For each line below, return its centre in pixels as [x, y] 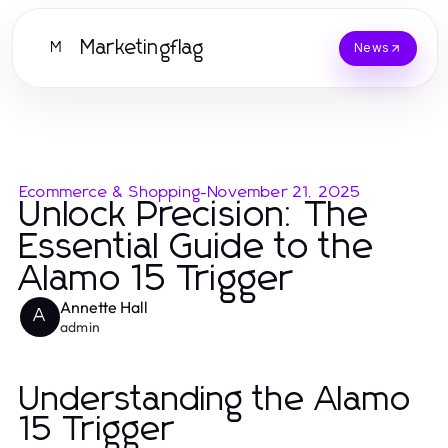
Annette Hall [104, 307]
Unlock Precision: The [195, 216]
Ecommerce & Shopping [110, 192]
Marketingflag [143, 48]
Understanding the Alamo [216, 400]
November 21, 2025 [285, 192]
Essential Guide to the [197, 248]
